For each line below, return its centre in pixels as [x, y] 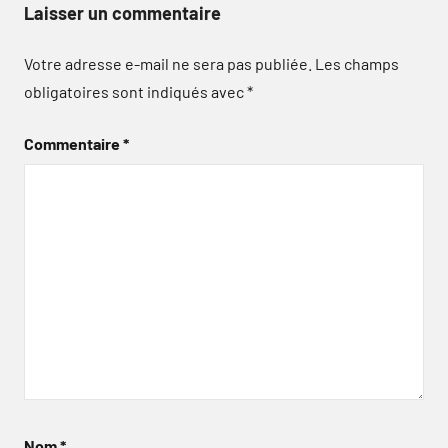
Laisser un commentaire [122, 13]
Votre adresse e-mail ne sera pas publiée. [168, 63]
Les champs [357, 63]
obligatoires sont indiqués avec [135, 91]
